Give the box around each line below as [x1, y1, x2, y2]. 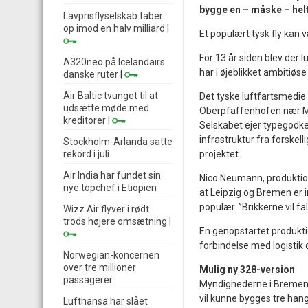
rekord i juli [63, 148, 109, 159]
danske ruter [63, 69, 118, 80]
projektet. [199, 148, 241, 159]
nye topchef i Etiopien [63, 182, 157, 193]
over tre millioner [63, 262, 136, 273]
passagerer [63, 274, 113, 285]
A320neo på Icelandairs [63, 56, 165, 67]
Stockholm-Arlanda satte [63, 136, 173, 147]
